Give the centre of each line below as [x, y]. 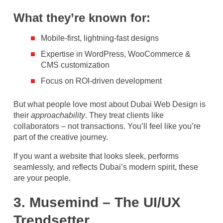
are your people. [42, 178]
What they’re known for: [82, 17]
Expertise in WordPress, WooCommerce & [116, 54]
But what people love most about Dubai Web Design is [110, 104]
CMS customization [75, 65]
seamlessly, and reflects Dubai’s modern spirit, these [106, 167]
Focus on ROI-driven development [101, 81]
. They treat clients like [124, 115]
